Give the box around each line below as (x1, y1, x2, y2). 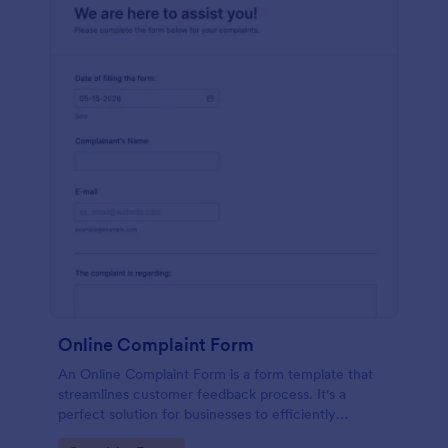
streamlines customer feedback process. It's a (58, 385, 346, 403)
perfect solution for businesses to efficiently (58, 405, 336, 423)
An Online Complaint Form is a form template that (58, 365, 373, 383)
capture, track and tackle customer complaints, (58, 425, 356, 443)
